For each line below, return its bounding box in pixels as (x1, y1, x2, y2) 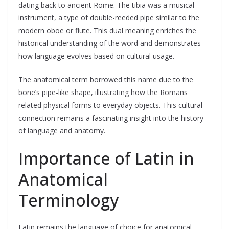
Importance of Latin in (18, 147, 194, 169)
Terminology (18, 189, 119, 211)
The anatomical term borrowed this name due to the (18, 75, 193, 84)
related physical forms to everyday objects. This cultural (18, 100, 202, 110)
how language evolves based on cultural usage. (18, 51, 174, 61)
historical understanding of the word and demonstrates (18, 38, 201, 48)
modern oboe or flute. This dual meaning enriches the (18, 26, 196, 35)
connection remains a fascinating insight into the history (18, 113, 203, 123)
